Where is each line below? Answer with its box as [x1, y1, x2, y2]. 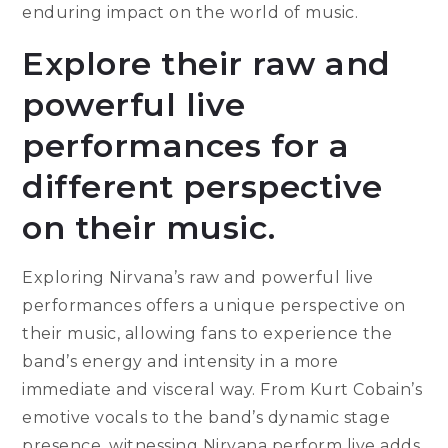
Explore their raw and [22, 44, 391, 84]
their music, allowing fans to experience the [22, 324, 393, 344]
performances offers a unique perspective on [22, 296, 406, 316]
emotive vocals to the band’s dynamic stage [22, 408, 391, 428]
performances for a [22, 126, 350, 166]
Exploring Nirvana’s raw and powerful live [22, 268, 374, 288]
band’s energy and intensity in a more [22, 352, 339, 372]
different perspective [22, 167, 383, 207]
